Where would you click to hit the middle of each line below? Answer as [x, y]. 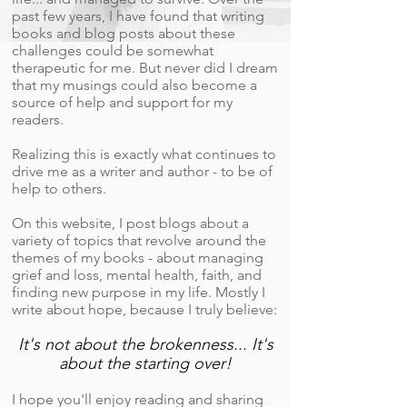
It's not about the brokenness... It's [145, 344]
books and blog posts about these [124, 33]
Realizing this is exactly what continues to [144, 154]
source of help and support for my [122, 102]
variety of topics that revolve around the [139, 240]
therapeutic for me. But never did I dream [145, 68]
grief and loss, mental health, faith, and [137, 275]
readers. [38, 119]
